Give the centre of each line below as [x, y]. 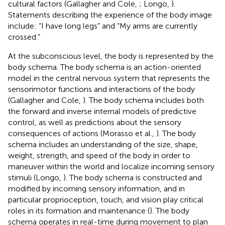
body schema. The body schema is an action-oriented [104, 67]
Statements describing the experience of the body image [110, 15]
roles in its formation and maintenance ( [79, 210]
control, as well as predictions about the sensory [95, 122]
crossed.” [24, 37]
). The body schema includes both [143, 100]
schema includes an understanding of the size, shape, [103, 144]
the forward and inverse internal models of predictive [102, 111]
